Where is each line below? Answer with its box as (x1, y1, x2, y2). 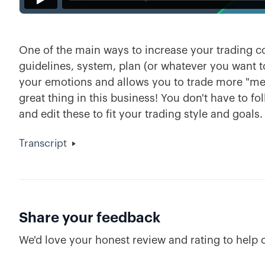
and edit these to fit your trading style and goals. (19, 109, 263, 119)
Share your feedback (19, 211, 160, 225)
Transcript (19, 138, 67, 148)
